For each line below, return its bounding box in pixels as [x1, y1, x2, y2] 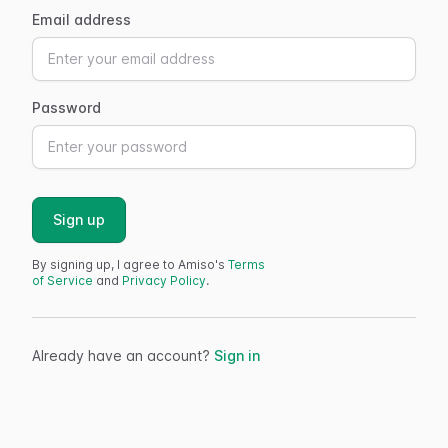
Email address [32, 10, 131, 28]
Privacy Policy [122, 272, 206, 288]
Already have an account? [32, 346, 214, 364]
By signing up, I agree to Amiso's [32, 256, 228, 272]
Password [32, 98, 101, 116]
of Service [32, 272, 93, 288]
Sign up [53, 210, 105, 228]
